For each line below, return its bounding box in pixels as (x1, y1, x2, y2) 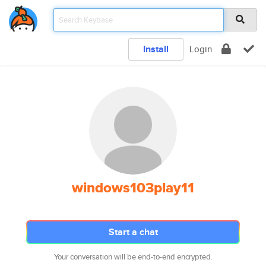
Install (143, 42, 169, 56)
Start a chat (108, 225, 158, 239)
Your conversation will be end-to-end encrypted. (53, 251, 213, 262)
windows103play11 (72, 177, 194, 198)
